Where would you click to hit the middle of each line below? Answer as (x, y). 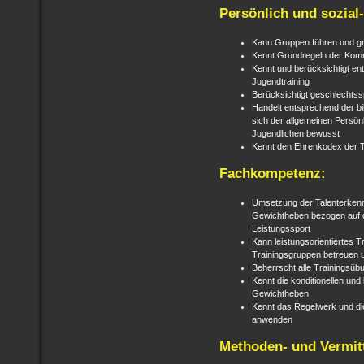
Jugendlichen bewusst (296, 133)
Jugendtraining (281, 81)
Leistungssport (281, 228)
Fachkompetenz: (273, 173)
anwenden (272, 319)
